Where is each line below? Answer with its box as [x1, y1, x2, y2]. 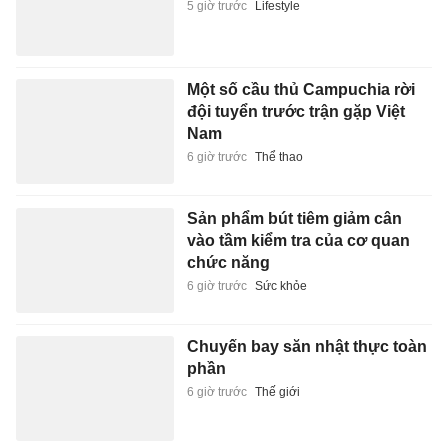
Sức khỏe [254, 278, 307, 293]
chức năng [186, 253, 270, 271]
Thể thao [254, 149, 303, 164]
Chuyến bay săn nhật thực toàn [186, 338, 427, 356]
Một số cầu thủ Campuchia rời [186, 80, 415, 98]
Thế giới [254, 385, 300, 400]
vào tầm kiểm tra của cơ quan [186, 231, 410, 249]
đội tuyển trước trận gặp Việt [186, 102, 405, 120]
